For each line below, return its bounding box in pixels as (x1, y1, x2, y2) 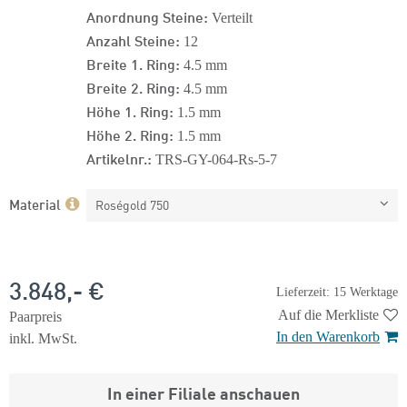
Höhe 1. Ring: (86, 100, 174, 121)
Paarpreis (9, 309, 62, 324)
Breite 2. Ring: (86, 76, 180, 97)
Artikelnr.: (86, 147, 152, 168)
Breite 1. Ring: (86, 53, 180, 74)
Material (9, 194, 61, 213)
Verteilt (208, 10, 253, 25)
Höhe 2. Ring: (86, 124, 174, 144)
